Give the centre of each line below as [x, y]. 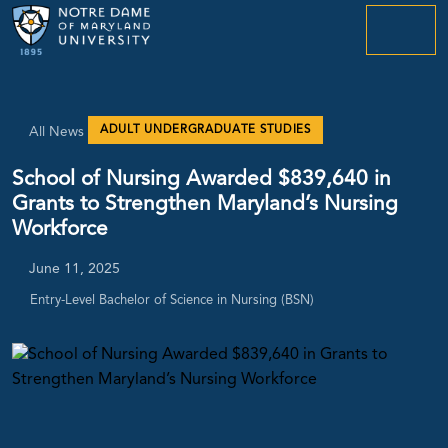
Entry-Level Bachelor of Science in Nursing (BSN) [171, 300]
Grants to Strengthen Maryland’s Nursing [205, 205]
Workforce [60, 230]
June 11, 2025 [74, 269]
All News [56, 133]
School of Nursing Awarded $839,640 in [201, 180]
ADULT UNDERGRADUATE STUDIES [205, 129]
